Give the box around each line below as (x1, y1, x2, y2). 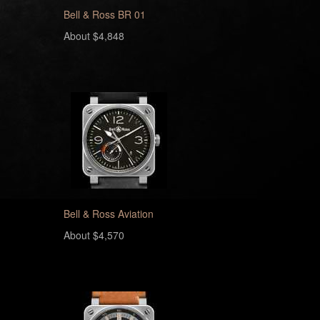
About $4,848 (63, 29, 124, 43)
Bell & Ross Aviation (63, 206, 154, 221)
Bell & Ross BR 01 (63, 7, 146, 21)
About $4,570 (63, 228, 124, 242)
